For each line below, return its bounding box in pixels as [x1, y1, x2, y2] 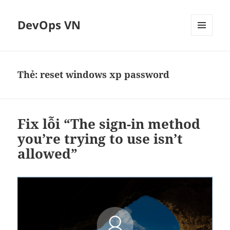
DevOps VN [17, 17, 81, 33]
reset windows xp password [40, 68, 170, 81]
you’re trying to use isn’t [17, 129, 183, 148]
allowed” [17, 144, 78, 163]
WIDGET [191, 62, 217, 71]
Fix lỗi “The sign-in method [17, 114, 201, 133]
